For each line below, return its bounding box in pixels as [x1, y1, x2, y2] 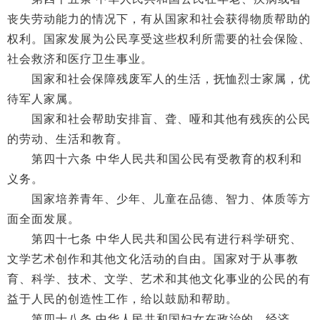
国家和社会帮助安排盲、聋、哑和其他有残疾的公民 [7, 113, 311, 125]
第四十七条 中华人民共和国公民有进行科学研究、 [7, 233, 302, 245]
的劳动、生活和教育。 [7, 133, 129, 145]
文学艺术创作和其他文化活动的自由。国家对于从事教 [7, 253, 299, 265]
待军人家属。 [7, 93, 80, 105]
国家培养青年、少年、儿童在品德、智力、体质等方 [7, 193, 311, 205]
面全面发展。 [7, 213, 80, 225]
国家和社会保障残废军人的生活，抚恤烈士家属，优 [7, 73, 311, 85]
